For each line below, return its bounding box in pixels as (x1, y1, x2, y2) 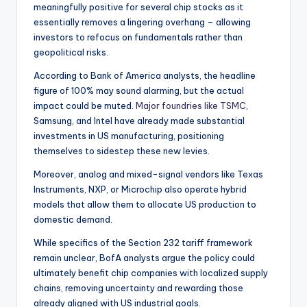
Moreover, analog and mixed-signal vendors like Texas (34, 169, 263, 180)
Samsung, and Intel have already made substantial (34, 115, 245, 127)
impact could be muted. (34, 100, 136, 112)
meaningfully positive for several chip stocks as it (34, 1, 243, 13)
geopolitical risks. (34, 47, 108, 58)
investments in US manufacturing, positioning (34, 130, 224, 142)
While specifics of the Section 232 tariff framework (34, 237, 253, 249)
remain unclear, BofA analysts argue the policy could (34, 252, 255, 264)
